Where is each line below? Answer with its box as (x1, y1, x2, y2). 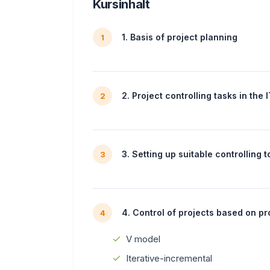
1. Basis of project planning (122, 32, 237, 43)
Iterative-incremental (126, 252, 212, 264)
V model (126, 233, 160, 245)
